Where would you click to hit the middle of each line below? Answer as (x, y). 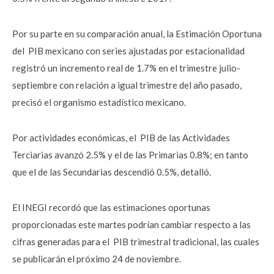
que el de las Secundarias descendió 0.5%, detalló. (112, 172)
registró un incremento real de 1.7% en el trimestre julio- (126, 68)
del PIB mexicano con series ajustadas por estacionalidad (128, 51)
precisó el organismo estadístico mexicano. (99, 102)
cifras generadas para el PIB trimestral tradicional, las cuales (136, 242)
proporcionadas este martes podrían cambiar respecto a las (131, 224)
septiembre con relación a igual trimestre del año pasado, (127, 85)
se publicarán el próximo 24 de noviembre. (97, 259)
